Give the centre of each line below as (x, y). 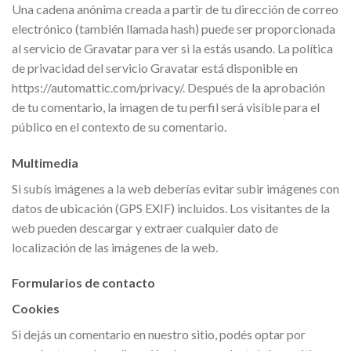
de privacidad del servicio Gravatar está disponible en (155, 67)
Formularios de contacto (83, 283)
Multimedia (45, 162)
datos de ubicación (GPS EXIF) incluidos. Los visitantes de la (171, 208)
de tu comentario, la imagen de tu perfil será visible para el (166, 107)
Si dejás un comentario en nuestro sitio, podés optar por (159, 335)
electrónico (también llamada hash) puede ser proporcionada (174, 28)
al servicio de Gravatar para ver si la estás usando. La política (172, 48)
